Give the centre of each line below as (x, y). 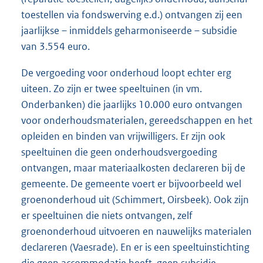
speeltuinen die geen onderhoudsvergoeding (119, 152)
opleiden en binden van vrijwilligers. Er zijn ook (123, 136)
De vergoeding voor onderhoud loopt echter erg (126, 73)
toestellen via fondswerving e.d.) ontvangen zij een (132, 14)
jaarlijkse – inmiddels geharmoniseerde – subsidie (129, 30)
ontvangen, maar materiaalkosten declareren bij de (133, 168)
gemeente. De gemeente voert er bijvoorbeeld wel (131, 183)
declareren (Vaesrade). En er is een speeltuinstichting (135, 247)
